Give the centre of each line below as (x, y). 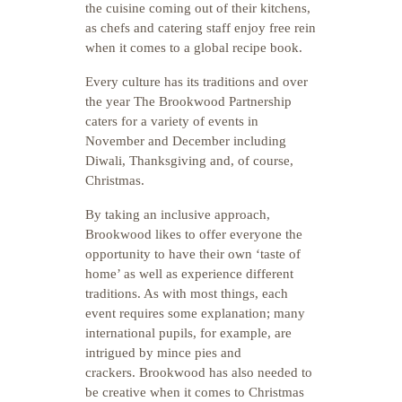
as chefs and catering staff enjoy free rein (201, 28)
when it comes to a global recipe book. (194, 48)
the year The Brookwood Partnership (188, 101)
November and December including (186, 141)
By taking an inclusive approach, (178, 214)
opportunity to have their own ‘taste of (193, 254)
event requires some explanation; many (195, 313)
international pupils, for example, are (188, 333)
